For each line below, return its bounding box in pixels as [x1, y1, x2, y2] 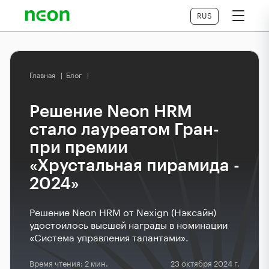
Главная [29, 72, 55, 79]
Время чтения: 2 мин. [29, 260, 108, 268]
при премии [29, 139, 128, 156]
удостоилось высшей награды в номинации [29, 221, 228, 231]
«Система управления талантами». [29, 234, 189, 243]
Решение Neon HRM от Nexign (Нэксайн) [29, 208, 216, 218]
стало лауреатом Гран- [29, 121, 219, 138]
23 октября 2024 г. [171, 260, 240, 268]
